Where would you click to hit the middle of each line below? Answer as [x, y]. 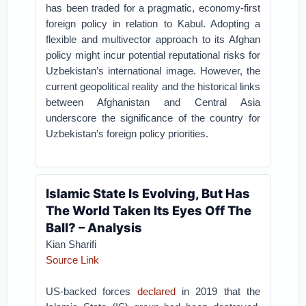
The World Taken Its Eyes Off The [149, 210]
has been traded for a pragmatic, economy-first [153, 8]
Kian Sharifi [71, 244]
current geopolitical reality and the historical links [153, 86]
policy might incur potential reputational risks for [153, 55]
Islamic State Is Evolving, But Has [148, 193]
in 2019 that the [218, 291]
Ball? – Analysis [94, 227]
